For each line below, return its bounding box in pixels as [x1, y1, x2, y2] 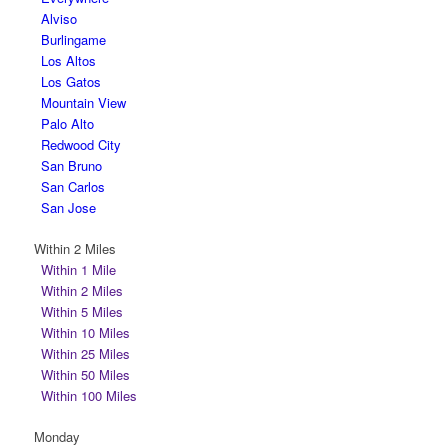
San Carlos [40, 177, 105, 196]
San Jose [40, 198, 96, 217]
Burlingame [40, 30, 106, 49]
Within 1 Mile [40, 260, 116, 279]
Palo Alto [40, 114, 94, 133]
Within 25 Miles [40, 344, 130, 363]
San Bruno [40, 156, 102, 175]
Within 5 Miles [40, 302, 123, 321]
